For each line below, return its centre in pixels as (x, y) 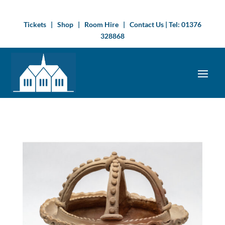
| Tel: (173, 24)
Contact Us (147, 24)
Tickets (35, 24)
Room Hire (101, 24)
